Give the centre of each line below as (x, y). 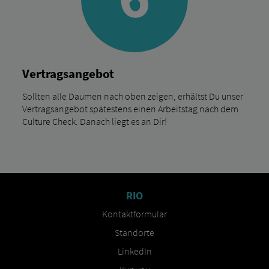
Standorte (134, 233)
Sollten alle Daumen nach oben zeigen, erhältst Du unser (132, 96)
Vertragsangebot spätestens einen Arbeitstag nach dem (130, 109)
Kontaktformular (134, 214)
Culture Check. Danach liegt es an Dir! (94, 122)
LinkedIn (134, 251)
